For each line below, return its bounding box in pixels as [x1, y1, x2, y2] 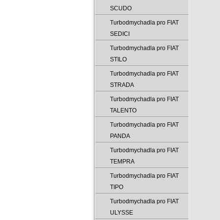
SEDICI [110, 30, 130, 37]
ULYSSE [110, 209, 133, 216]
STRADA [110, 82, 134, 88]
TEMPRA [110, 158, 135, 165]
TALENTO [110, 107, 137, 114]
